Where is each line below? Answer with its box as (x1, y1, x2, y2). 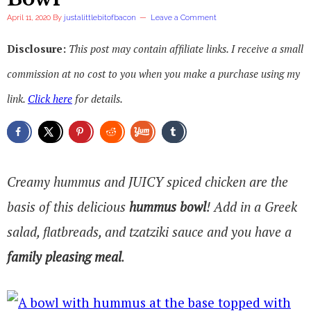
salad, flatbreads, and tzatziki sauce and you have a (7, 222, 292, 240)
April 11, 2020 (7, 13, 51, 22)
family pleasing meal (7, 247, 121, 265)
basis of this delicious (7, 197, 129, 215)
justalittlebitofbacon (64, 13, 136, 22)
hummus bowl (129, 197, 206, 215)
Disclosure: (7, 42, 69, 56)
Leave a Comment (151, 13, 217, 22)
